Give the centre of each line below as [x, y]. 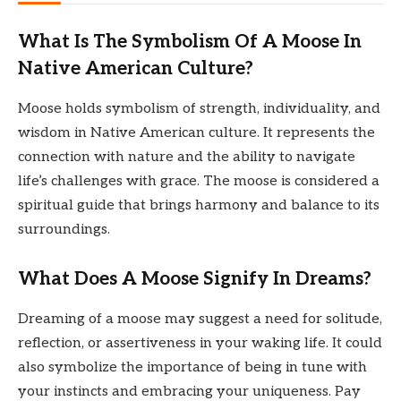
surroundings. [64, 229]
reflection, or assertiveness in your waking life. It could [200, 343]
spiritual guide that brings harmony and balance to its [199, 205]
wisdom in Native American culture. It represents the [196, 132]
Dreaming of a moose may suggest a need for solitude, [200, 319]
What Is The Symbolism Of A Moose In [190, 42]
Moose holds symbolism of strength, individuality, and [199, 108]
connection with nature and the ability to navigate [187, 157]
